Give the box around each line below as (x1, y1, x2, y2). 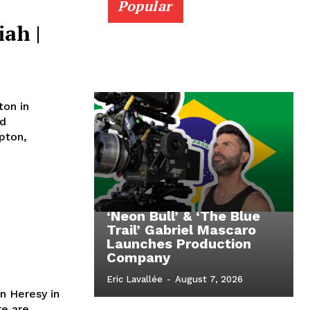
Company (107, 249, 170, 266)
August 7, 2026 (175, 274, 243, 285)
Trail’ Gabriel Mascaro (107, 221, 256, 239)
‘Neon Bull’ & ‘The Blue (107, 208, 260, 225)
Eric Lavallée (107, 274, 163, 285)
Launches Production (107, 235, 251, 253)
